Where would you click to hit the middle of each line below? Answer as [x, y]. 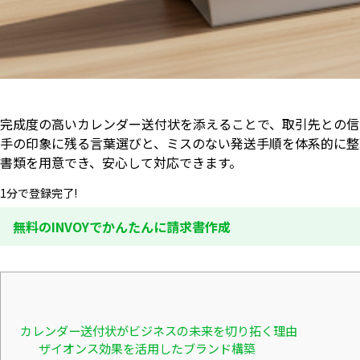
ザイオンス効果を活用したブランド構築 [147, 348]
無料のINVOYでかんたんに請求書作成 [122, 227]
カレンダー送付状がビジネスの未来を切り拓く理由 [159, 331]
